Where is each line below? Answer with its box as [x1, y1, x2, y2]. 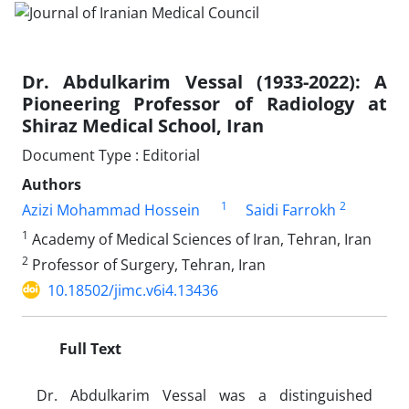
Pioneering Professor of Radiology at [22, 90, 387, 116]
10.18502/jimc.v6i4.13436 [47, 279, 218, 300]
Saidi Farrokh [246, 199, 336, 220]
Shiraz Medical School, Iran [22, 112, 264, 138]
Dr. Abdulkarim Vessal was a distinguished [37, 384, 372, 405]
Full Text [56, 338, 121, 359]
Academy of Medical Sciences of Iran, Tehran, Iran [28, 228, 372, 249]
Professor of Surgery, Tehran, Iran [28, 254, 266, 275]
